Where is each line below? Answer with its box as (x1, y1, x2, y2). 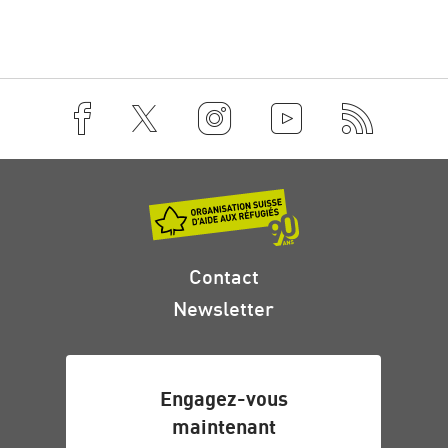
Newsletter (173, 296, 275, 322)
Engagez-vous (159, 386, 288, 412)
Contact (188, 264, 259, 290)
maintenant (171, 414, 276, 440)
